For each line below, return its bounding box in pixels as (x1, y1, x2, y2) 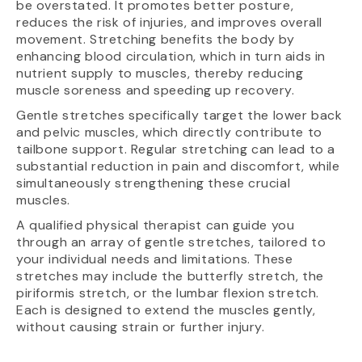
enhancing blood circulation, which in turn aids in (16, 47, 326, 65)
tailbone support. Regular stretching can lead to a (16, 140, 336, 158)
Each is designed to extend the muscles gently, (16, 301, 316, 318)
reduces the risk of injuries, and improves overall (16, 13, 323, 31)
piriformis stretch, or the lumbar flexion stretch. (16, 284, 320, 301)
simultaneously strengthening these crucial (16, 174, 291, 192)
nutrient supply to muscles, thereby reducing (16, 64, 304, 82)
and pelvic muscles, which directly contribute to (16, 123, 322, 141)
